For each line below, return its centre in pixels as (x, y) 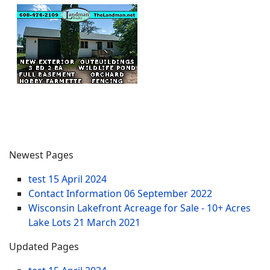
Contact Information (76, 193)
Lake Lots (51, 222)
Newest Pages (41, 155)
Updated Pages (44, 246)
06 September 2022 (168, 193)
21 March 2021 (107, 222)
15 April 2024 (77, 179)
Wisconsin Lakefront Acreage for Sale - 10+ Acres (140, 208)
